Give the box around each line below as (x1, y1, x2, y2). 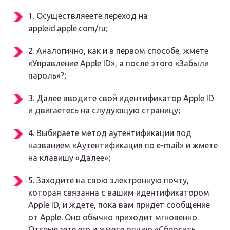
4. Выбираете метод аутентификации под (28, 128, 191, 138)
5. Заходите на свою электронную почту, (28, 176, 189, 185)
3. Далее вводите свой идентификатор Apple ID (28, 93, 214, 103)
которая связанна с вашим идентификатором (28, 188, 209, 198)
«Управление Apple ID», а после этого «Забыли (28, 59, 209, 68)
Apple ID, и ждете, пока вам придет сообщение (28, 200, 210, 210)
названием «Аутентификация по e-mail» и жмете (28, 141, 218, 150)
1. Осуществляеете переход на (28, 11, 148, 21)
